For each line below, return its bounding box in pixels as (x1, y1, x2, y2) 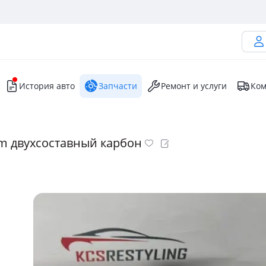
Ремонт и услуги (161, 80, 227, 91)
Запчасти (99, 80, 137, 91)
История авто (19, 80, 75, 91)
